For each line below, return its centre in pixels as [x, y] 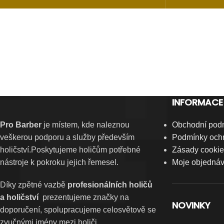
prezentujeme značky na [84, 197]
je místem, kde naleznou [86, 125]
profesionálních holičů [110, 185]
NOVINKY [191, 205]
